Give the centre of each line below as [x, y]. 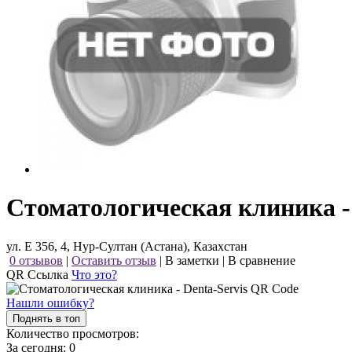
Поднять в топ [46, 318]
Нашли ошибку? [50, 302]
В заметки [192, 260]
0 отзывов [36, 260]
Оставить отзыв [114, 260]
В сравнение [262, 260]
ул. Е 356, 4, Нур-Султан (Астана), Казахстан [127, 246]
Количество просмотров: [73, 333]
